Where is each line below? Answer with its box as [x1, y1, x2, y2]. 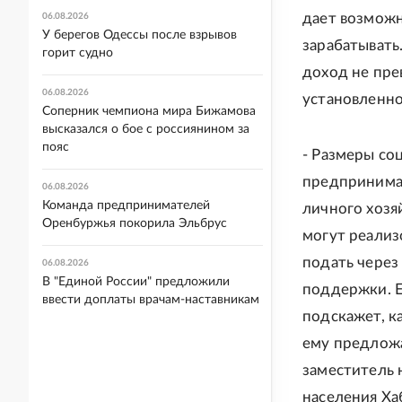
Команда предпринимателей [42, 199, 210, 212]
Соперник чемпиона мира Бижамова [42, 105, 256, 118]
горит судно [42, 47, 113, 59]
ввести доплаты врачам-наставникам [42, 293, 259, 306]
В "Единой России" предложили [42, 275, 230, 288]
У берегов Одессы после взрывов [42, 29, 237, 41]
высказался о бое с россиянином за [42, 123, 249, 135]
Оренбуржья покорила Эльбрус [42, 217, 227, 230]
